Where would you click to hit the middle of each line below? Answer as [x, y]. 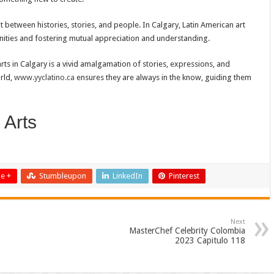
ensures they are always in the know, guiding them [163, 77]
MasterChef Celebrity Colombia [187, 230]
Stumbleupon [62, 176]
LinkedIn [127, 176]
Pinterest [184, 176]
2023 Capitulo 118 [210, 240]
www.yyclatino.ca [44, 77]
